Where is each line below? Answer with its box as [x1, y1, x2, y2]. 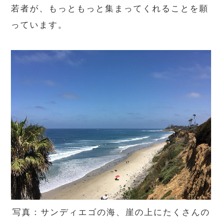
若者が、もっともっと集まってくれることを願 [11, 3, 209, 14]
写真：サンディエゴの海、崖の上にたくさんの [12, 207, 210, 218]
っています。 [11, 20, 68, 30]
